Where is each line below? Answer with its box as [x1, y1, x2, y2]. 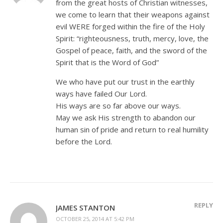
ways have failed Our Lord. [56, 88, 147, 99]
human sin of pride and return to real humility [56, 124, 209, 134]
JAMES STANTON [56, 202, 115, 213]
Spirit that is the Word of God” [56, 57, 159, 67]
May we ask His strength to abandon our [56, 112, 196, 122]
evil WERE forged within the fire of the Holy [56, 21, 205, 31]
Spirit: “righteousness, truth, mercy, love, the [56, 33, 209, 43]
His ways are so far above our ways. [56, 100, 181, 111]
